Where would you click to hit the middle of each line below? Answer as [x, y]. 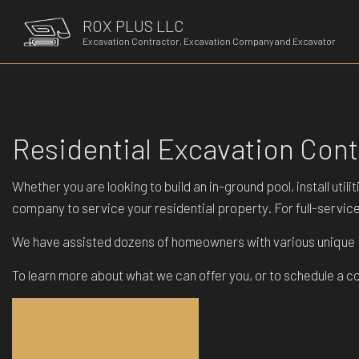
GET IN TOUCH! [105, 330]
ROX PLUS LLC [133, 26]
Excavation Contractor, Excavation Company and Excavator [210, 41]
